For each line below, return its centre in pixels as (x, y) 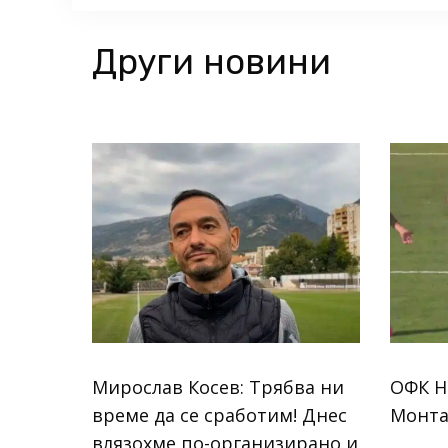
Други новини (211, 61)
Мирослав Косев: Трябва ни (218, 387)
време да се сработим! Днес (219, 415)
